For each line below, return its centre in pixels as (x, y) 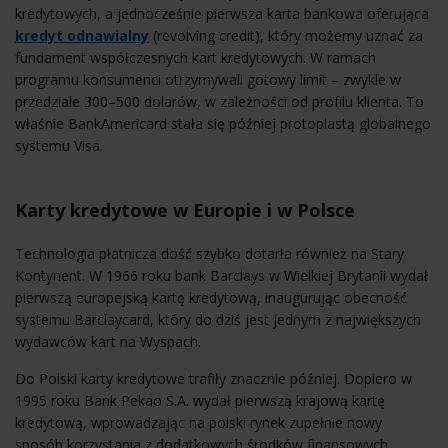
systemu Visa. (59, 145)
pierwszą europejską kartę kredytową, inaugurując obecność (211, 297)
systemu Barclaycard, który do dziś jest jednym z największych (218, 319)
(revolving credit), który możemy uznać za (286, 35)
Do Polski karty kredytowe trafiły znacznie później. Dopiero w (213, 378)
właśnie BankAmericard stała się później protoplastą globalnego (223, 123)
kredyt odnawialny (82, 35)
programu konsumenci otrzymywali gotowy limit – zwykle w (208, 79)
